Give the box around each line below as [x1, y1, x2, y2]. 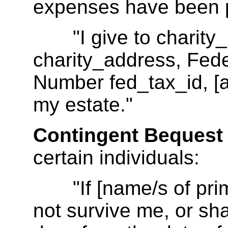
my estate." [33, 93, 133, 116]
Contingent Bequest [33, 124, 223, 146]
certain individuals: [33, 146, 199, 168]
